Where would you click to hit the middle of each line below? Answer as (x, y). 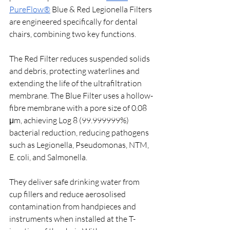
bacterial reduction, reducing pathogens (80, 132)
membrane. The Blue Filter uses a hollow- (81, 95)
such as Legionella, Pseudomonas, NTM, (80, 145)
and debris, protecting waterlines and (75, 71)
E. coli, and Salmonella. (48, 157)
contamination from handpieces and (73, 206)
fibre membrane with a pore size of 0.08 (79, 108)
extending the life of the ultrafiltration (76, 83)
